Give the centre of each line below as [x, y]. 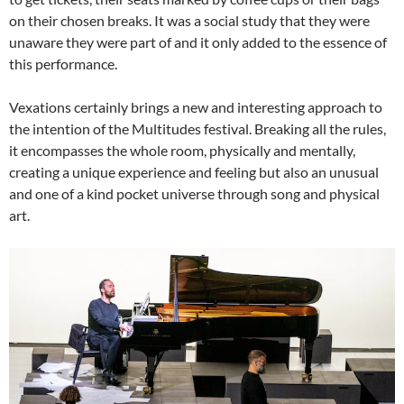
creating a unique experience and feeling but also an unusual [194, 172]
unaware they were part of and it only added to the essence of [198, 42]
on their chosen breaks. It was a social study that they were [189, 21]
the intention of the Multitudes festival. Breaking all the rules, [197, 129]
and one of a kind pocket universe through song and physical [194, 194]
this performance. [63, 64]
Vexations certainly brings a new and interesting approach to [196, 107]
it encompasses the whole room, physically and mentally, [182, 151]
